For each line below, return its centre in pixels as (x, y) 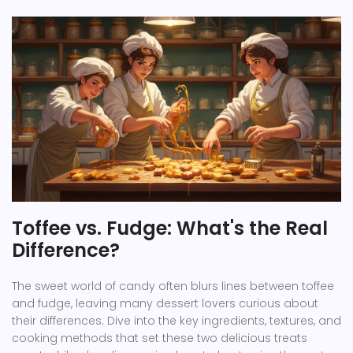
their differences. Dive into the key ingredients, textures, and (176, 321)
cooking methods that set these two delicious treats (160, 338)
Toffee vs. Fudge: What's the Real (170, 229)
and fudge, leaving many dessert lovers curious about (165, 304)
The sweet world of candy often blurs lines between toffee (173, 286)
